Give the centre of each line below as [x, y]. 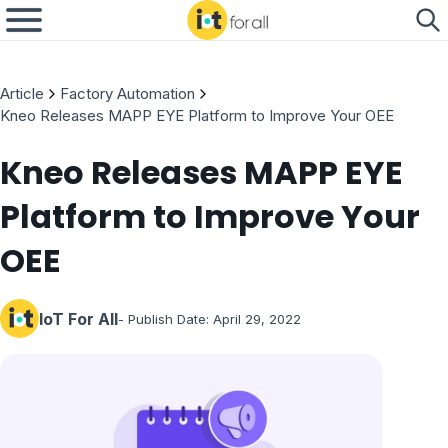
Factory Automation [127, 93]
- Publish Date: [163, 318]
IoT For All [78, 318]
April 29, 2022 [257, 318]
